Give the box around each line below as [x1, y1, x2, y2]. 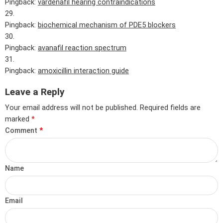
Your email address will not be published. [5, 104, 138, 112]
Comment [5, 126, 39, 135]
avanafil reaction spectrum [38, 43, 126, 52]
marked [5, 115, 31, 124]
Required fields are [140, 104, 201, 112]
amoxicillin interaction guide [38, 66, 129, 75]
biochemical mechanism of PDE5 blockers [38, 20, 176, 29]
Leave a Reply [5, 86, 65, 98]
